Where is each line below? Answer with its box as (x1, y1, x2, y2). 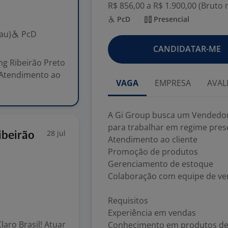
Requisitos (108, 195, 148, 206)
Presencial (152, 14, 189, 24)
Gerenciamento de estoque (108, 158, 213, 169)
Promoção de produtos (108, 146, 198, 157)
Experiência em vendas (108, 207, 196, 218)
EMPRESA (155, 77, 191, 89)
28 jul (47, 128, 66, 138)
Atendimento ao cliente (108, 134, 197, 145)
